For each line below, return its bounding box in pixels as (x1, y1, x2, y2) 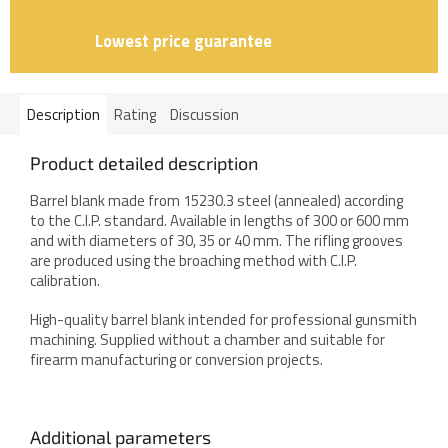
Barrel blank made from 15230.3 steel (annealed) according (30, 189, 403, 213)
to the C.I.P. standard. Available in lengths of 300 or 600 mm (30, 209, 409, 233)
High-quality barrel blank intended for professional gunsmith (30, 308, 417, 332)
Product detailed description (30, 152, 258, 175)
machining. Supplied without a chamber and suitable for (30, 328, 385, 352)
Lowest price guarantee (95, 28, 272, 54)
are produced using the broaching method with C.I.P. (30, 249, 357, 273)
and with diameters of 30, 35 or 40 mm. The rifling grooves (30, 229, 403, 253)
